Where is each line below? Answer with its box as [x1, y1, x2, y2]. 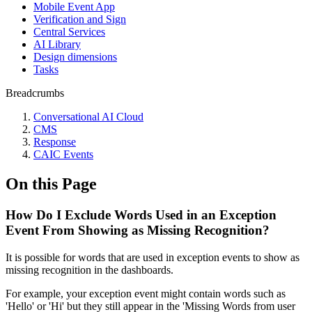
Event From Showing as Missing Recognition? [6, 222, 270, 237]
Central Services [33, 26, 105, 38]
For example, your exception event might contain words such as [6, 287, 286, 299]
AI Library [33, 38, 81, 50]
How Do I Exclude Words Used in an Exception [6, 207, 276, 222]
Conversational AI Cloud [33, 111, 143, 123]
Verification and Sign [33, 13, 126, 25]
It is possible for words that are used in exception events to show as [6, 251, 299, 263]
